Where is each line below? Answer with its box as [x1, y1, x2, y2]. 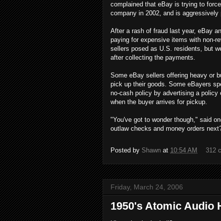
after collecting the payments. [110, 54, 195, 61]
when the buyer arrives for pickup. [110, 98, 207, 106]
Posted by [110, 147, 142, 154]
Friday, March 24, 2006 [110, 183, 183, 191]
